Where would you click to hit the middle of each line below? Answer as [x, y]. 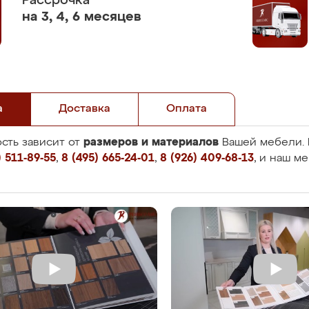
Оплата [187, 109]
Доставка [84, 109]
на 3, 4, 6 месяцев [82, 17]
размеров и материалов [151, 142]
